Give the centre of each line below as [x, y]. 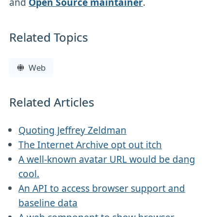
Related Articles [52, 102]
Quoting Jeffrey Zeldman [73, 130]
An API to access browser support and [102, 188]
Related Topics [49, 37]
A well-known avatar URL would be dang [107, 159]
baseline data [48, 202]
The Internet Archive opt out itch [90, 144]
